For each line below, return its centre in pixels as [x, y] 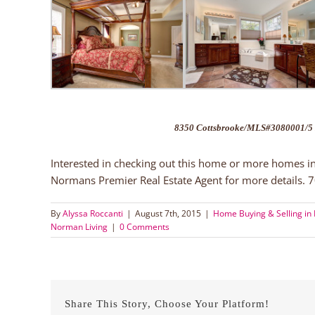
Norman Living [79, 226]
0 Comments [144, 226]
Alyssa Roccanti [93, 213]
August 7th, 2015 [168, 213]
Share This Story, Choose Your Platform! [167, 304]
